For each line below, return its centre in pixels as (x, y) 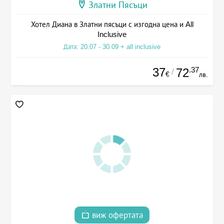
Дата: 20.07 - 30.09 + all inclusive (112, 46)
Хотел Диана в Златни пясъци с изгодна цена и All (112, 24)
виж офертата (116, 215)
